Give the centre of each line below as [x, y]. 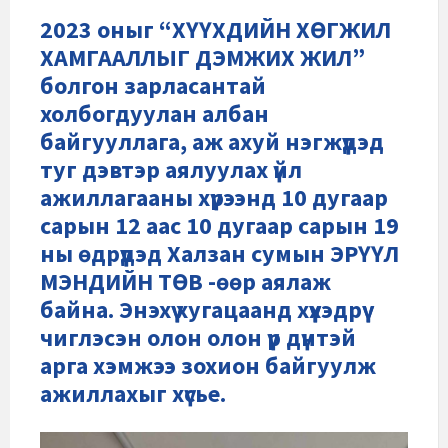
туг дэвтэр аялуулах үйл [171, 169]
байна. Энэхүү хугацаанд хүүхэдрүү [201, 309]
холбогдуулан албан [154, 113]
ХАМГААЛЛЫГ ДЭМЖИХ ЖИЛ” [202, 57]
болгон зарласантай [153, 85]
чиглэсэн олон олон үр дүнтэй [198, 337]
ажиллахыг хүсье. [133, 393]
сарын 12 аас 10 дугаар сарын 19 [219, 225]
